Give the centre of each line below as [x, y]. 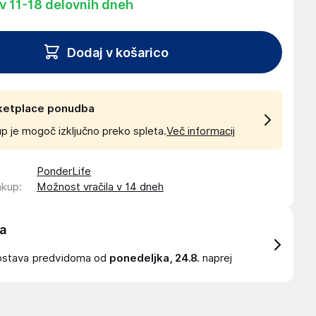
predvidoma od [71, 258]
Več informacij [201, 131]
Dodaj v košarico [118, 52]
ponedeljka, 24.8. [154, 258]
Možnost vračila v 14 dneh [100, 187]
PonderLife [64, 171]
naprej [216, 258]
